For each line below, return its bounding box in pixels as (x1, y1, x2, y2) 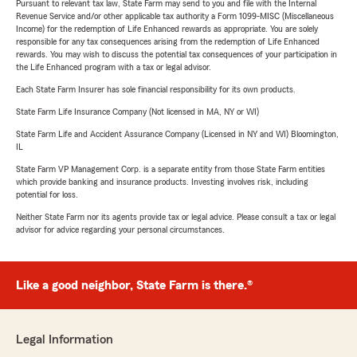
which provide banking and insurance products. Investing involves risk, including (16, 177, 308, 187)
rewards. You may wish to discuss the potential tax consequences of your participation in (16, 49, 337, 60)
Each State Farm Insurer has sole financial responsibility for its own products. (16, 84, 296, 95)
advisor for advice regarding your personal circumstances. (16, 225, 225, 235)
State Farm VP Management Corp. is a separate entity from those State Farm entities (16, 164, 325, 175)
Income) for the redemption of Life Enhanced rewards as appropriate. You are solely (16, 24, 318, 34)
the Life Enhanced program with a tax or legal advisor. (16, 62, 211, 73)
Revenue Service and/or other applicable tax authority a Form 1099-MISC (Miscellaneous (16, 11, 334, 22)
